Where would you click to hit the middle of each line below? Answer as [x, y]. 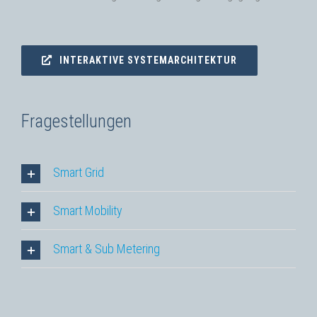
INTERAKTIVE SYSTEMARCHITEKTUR [148, 60]
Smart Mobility [88, 211]
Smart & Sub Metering [106, 249]
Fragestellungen [76, 122]
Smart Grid [79, 173]
